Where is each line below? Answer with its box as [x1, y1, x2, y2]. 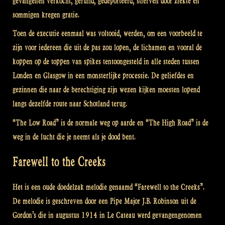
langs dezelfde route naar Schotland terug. [13, 99, 127, 109]
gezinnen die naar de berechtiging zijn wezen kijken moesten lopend [13, 85, 200, 95]
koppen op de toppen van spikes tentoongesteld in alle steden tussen [13, 57, 199, 67]
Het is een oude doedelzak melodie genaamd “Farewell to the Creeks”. [13, 182, 204, 192]
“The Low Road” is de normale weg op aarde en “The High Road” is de [13, 118, 208, 128]
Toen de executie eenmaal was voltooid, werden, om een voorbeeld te [13, 29, 202, 39]
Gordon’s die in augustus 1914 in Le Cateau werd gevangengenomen [13, 210, 202, 220]
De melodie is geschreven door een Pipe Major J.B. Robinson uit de [13, 196, 196, 206]
